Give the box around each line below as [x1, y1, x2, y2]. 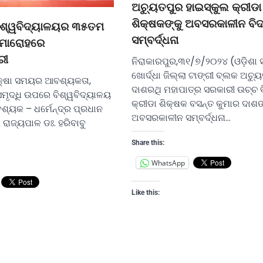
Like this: [131, 188, 160, 197]
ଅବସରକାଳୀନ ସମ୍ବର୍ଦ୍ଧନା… [131, 111, 231, 125]
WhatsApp [151, 157, 185, 168]
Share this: [131, 139, 164, 147]
